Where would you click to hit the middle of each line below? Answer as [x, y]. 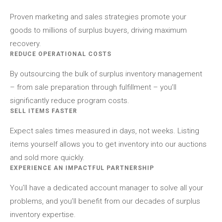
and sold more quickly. [47, 157]
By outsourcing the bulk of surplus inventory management [106, 74]
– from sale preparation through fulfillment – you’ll [93, 87]
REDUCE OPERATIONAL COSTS [61, 54]
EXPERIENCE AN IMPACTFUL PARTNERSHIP [82, 168]
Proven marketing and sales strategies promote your [98, 17]
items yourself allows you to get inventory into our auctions [108, 144]
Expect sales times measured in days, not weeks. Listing [105, 131]
